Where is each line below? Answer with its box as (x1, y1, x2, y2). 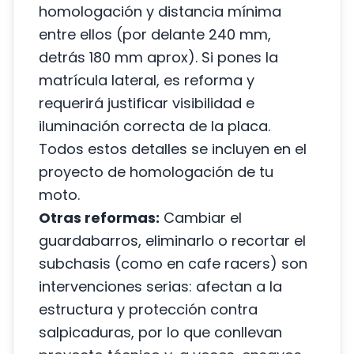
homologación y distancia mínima (39, 2, 281, 21)
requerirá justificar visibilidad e (39, 93, 254, 113)
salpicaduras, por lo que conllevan (39, 322, 282, 342)
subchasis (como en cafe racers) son (39, 254, 307, 273)
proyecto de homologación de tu (39, 162, 273, 182)
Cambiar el (160, 208, 242, 228)
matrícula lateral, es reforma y (39, 70, 254, 90)
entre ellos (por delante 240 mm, (39, 24, 271, 44)
